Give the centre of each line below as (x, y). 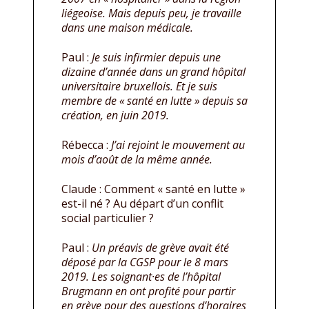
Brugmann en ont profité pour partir (148, 291)
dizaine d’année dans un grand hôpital (153, 72)
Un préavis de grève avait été (160, 248)
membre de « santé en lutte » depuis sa (154, 101)
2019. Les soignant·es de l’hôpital (141, 277)
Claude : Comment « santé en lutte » (153, 189)
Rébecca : (86, 145)
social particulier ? (108, 218)
